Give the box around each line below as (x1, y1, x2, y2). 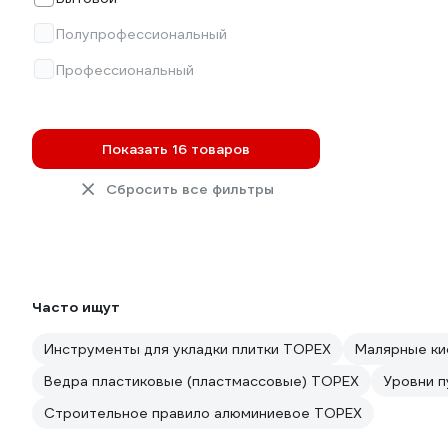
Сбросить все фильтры (106, 180, 274, 198)
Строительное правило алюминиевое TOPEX (44, 404, 362, 422)
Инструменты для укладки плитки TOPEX (44, 340, 331, 358)
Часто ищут (32, 298, 120, 316)
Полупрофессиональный (56, 25, 227, 43)
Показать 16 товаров (102, 140, 250, 158)
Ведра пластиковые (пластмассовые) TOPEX (44, 372, 359, 390)
